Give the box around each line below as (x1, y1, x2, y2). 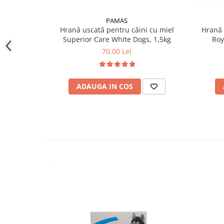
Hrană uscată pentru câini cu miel (59, 24, 174, 34)
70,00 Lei (102, 46, 131, 56)
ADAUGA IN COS (76, 81, 133, 91)
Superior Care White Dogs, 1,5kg (62, 34, 171, 44)
